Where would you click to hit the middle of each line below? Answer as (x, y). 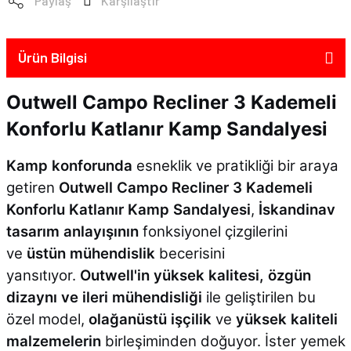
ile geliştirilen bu (259, 297)
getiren (32, 187)
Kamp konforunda (69, 165)
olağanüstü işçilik (150, 319)
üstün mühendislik (90, 253)
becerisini (190, 253)
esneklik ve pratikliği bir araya (235, 165)
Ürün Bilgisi (52, 58)
